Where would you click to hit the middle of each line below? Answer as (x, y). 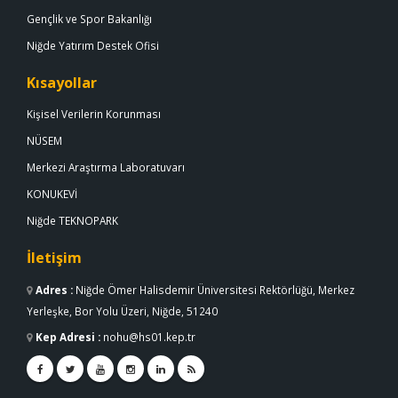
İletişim (54, 258)
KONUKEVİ (52, 194)
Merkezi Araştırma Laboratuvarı (106, 167)
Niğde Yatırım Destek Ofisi (93, 46)
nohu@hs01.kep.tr (149, 337)
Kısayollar (62, 83)
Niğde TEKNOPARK (72, 221)
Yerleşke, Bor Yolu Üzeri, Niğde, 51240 (122, 311)
